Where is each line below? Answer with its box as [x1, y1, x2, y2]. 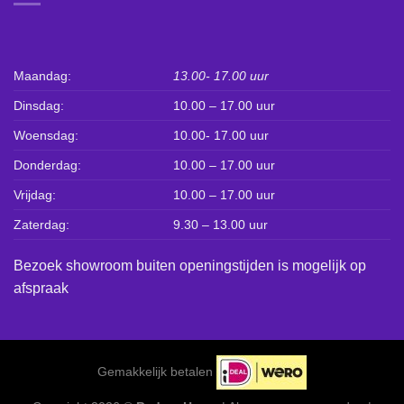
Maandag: [14, 68, 71, 83]
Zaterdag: [14, 216, 69, 232]
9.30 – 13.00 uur [173, 216, 269, 232]
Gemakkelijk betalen [97, 363, 213, 379]
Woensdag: [14, 127, 78, 142]
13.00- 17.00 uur [173, 68, 270, 83]
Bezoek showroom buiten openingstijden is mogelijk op [14, 257, 366, 273]
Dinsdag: [14, 97, 64, 113]
